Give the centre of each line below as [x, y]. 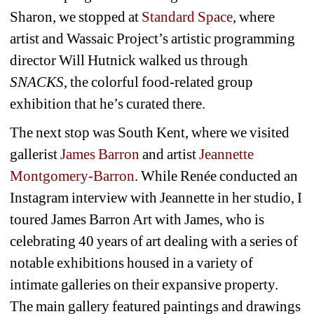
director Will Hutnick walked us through [129, 60]
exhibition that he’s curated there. [109, 103]
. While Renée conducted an [217, 176]
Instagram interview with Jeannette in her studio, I [156, 197]
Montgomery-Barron [72, 176]
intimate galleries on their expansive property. [144, 284]
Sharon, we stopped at [76, 16]
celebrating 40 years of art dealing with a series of [154, 241]
